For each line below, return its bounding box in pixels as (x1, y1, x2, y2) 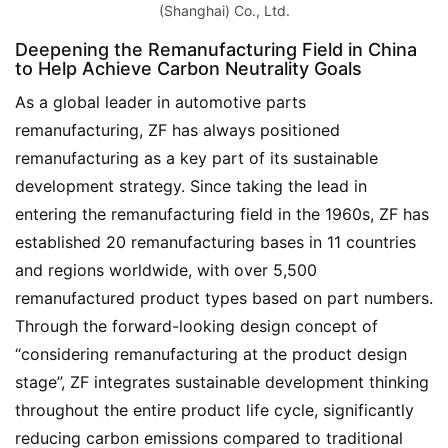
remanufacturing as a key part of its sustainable (15, 148, 378, 169)
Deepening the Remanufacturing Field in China (15, 39, 417, 61)
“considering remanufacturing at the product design (15, 344, 407, 365)
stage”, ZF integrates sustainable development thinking (15, 372, 429, 393)
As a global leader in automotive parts (15, 92, 306, 113)
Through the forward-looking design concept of (15, 316, 378, 337)
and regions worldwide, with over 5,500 (15, 260, 317, 281)
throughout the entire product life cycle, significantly (15, 400, 414, 421)
